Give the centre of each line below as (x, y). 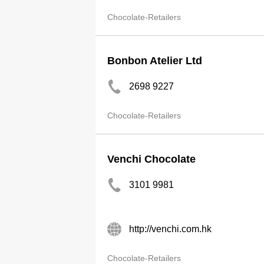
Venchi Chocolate (151, 159)
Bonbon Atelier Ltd (155, 61)
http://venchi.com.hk (170, 229)
